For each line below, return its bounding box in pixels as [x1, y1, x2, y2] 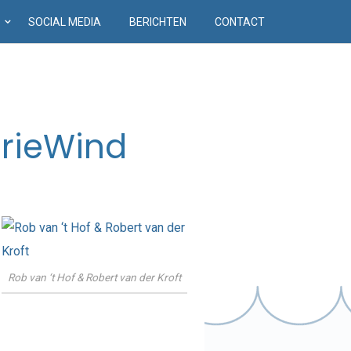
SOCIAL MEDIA [28, 15, 102, 28]
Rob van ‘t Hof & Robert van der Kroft [7, 270, 181, 284]
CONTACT [215, 15, 266, 28]
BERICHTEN [129, 15, 187, 28]
